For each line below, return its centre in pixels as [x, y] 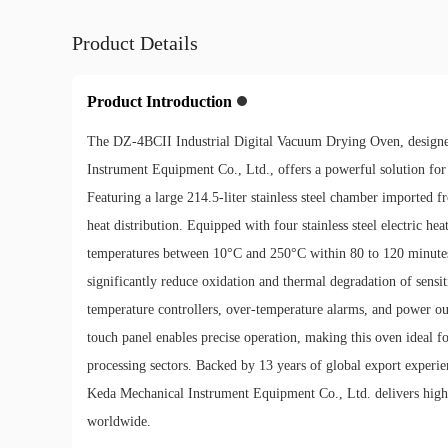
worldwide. [119, 421]
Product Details [135, 42]
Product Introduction [159, 101]
